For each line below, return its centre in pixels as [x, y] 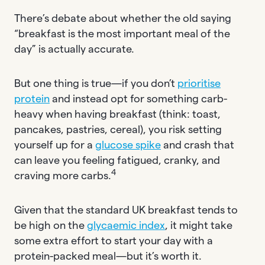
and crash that [198, 145]
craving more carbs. [63, 175]
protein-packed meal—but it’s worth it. [108, 256]
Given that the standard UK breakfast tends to [126, 210]
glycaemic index [126, 225]
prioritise [199, 83]
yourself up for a [55, 145]
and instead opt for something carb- [138, 98]
